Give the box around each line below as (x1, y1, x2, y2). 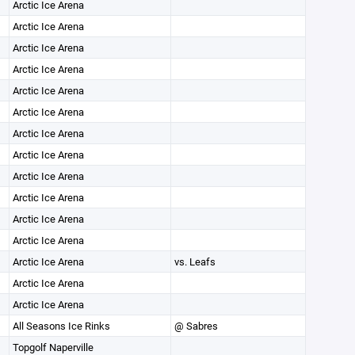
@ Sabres (174, 319, 218, 333)
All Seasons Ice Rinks (12, 319, 110, 333)
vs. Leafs (174, 254, 216, 269)
